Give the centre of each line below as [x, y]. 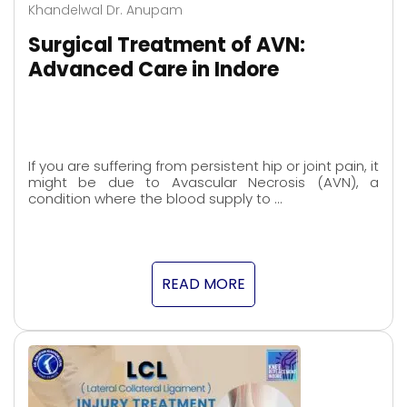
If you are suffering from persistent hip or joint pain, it [203, 166]
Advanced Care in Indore [154, 69]
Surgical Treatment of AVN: [167, 45]
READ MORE [203, 284]
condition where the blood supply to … [155, 199]
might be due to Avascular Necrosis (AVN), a [203, 183]
